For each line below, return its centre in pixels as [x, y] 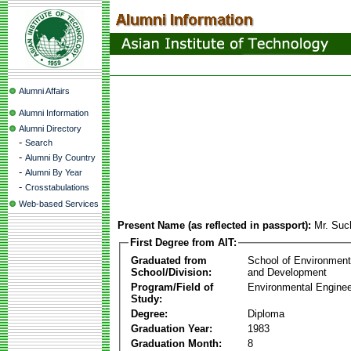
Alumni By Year [54, 172]
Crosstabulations [57, 187]
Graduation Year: [172, 328]
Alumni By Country [60, 157]
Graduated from [169, 260]
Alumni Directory [50, 128]
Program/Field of [172, 287]
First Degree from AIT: [183, 242]
